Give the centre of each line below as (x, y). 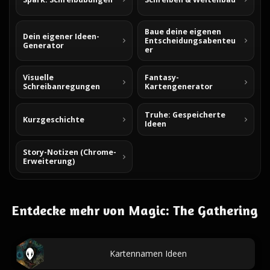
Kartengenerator (179, 86)
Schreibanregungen (61, 86)
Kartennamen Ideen (148, 253)
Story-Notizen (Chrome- (70, 152)
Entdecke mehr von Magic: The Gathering (135, 210)
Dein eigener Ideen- (61, 36)
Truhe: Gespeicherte (185, 115)
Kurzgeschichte (54, 119)
